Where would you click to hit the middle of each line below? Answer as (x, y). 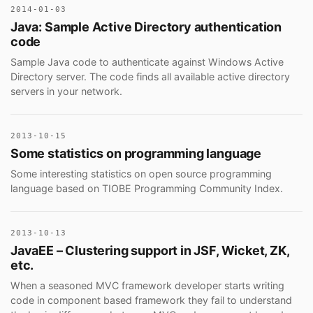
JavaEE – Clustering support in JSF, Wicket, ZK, (150, 251)
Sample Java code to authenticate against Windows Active (147, 61)
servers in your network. (66, 91)
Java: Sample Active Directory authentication (146, 27)
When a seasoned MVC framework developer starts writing (147, 285)
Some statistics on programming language (136, 154)
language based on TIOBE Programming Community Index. (147, 188)
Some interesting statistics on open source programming (141, 173)
